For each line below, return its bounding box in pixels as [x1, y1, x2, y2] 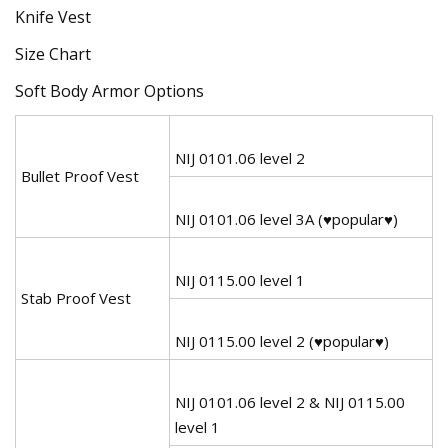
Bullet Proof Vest [21, 165, 139, 186]
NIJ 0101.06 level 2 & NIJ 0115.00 [175, 391, 405, 412]
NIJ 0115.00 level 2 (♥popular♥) [175, 330, 389, 351]
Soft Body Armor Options [15, 79, 204, 102]
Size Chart [15, 42, 91, 65]
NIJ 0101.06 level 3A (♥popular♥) [175, 208, 398, 229]
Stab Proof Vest [21, 287, 131, 308]
